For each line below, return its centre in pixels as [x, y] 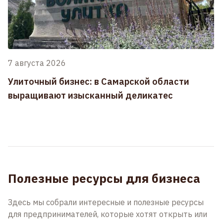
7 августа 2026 [37, 63]
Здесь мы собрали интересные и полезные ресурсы [106, 202]
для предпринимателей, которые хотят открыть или [108, 214]
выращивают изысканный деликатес [90, 95]
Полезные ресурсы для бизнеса [104, 178]
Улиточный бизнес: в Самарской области [99, 81]
